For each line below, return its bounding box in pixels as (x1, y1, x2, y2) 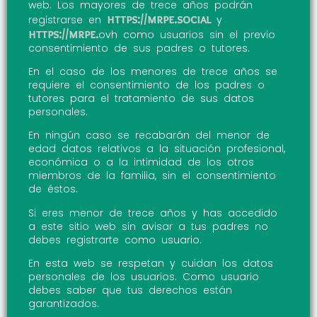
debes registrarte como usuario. (28, 232, 202, 247)
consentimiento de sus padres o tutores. (28, 40, 250, 55)
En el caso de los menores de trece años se (28, 64, 277, 79)
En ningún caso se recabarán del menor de (28, 128, 270, 143)
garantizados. (28, 296, 99, 311)
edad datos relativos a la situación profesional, (28, 142, 285, 156)
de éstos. (28, 182, 78, 197)
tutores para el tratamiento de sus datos (28, 91, 254, 106)
